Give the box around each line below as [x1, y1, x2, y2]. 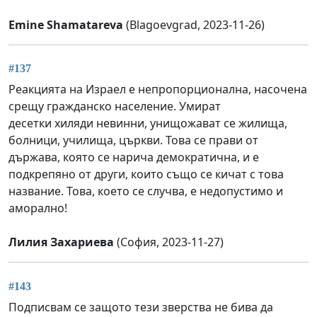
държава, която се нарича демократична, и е [8, 149, 259, 166]
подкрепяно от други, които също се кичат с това [8, 166, 284, 183]
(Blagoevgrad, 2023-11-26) [123, 16, 265, 33]
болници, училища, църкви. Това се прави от [8, 132, 258, 149]
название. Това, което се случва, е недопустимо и [8, 183, 283, 200]
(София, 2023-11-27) [114, 234, 224, 250]
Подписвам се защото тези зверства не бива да [8, 299, 273, 315]
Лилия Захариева [8, 234, 114, 250]
